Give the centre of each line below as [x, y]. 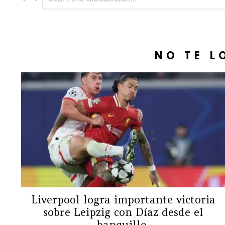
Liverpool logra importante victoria [123, 199]
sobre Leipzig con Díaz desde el [123, 212]
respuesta [46, 17]
